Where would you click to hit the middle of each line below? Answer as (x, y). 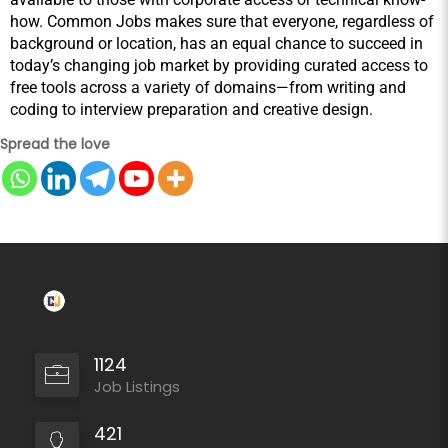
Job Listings (137, 387)
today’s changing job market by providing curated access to (219, 66)
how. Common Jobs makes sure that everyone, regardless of (222, 22)
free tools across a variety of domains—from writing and (208, 88)
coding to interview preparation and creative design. (191, 110)
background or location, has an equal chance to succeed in (216, 44)
